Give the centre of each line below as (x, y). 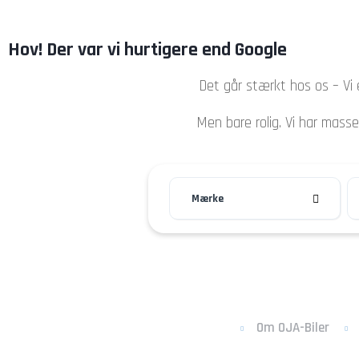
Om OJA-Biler (293, 328)
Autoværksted (271, 35)
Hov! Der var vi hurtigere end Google (147, 50)
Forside (110, 35)
